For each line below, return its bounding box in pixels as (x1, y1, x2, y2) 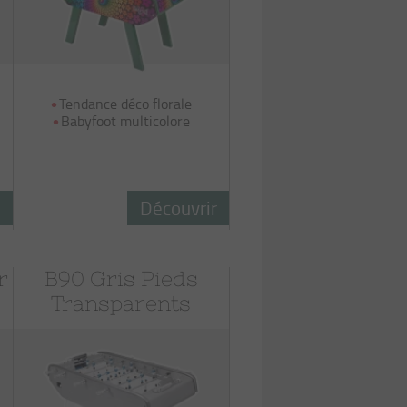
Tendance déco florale (58, 94, 192, 114)
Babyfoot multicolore (60, 111, 190, 131)
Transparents (51, 292, 192, 315)
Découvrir (139, 194, 217, 221)
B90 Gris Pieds (44, 267, 198, 291)
